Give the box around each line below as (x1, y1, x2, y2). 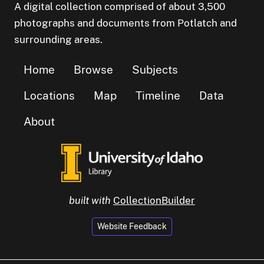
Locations (24, 88, 75, 102)
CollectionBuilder (113, 194, 195, 206)
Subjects (132, 62, 178, 76)
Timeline (136, 88, 180, 102)
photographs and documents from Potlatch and (14, 16, 237, 29)
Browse (74, 62, 113, 76)
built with (69, 194, 111, 206)
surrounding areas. (14, 33, 103, 45)
